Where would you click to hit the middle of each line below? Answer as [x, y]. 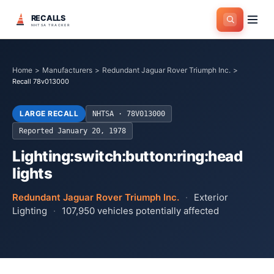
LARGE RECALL [49, 113]
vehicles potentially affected [157, 211]
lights [32, 173]
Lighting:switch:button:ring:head [127, 156]
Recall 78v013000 [41, 81]
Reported [38, 131]
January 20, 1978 [92, 131]
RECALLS [48, 18]
